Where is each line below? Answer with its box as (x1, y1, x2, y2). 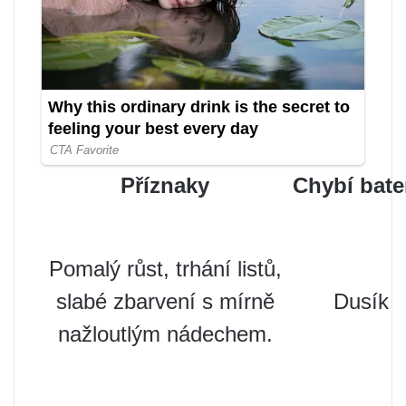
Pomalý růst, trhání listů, (48, 256, 282, 282)
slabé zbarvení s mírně (55, 289, 275, 314)
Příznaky (121, 173, 209, 198)
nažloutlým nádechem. (57, 322, 273, 347)
